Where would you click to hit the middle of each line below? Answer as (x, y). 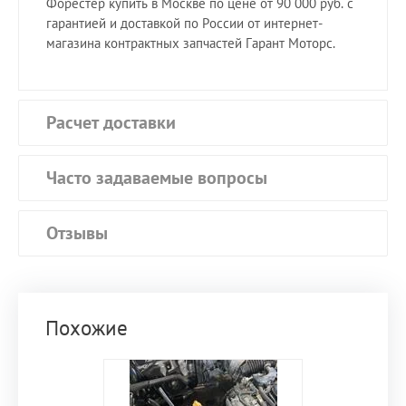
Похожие (87, 328)
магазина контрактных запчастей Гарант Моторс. (191, 43)
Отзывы (77, 233)
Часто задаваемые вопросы (157, 178)
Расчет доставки (111, 123)
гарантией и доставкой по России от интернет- (184, 24)
